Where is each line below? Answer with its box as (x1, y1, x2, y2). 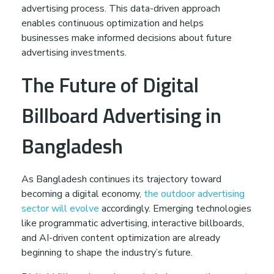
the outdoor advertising (144, 187, 245, 201)
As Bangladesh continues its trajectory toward (21, 172, 221, 187)
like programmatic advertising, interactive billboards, (21, 217, 244, 231)
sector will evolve (21, 202, 99, 216)
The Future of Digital (21, 69, 199, 101)
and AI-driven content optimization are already (21, 231, 220, 245)
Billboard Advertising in (21, 100, 221, 131)
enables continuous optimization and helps (21, 17, 204, 31)
